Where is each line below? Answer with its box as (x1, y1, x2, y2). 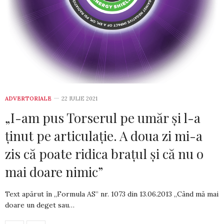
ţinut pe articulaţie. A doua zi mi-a (5, 127, 202, 145)
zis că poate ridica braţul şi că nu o (5, 145, 203, 163)
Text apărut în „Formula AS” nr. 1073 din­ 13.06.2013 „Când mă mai (5, 189, 218, 199)
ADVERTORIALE (5, 95, 51, 102)
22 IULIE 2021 (61, 95, 97, 102)
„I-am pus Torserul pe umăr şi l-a (5, 109, 200, 127)
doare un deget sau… (5, 200, 74, 210)
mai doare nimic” (5, 163, 103, 181)
